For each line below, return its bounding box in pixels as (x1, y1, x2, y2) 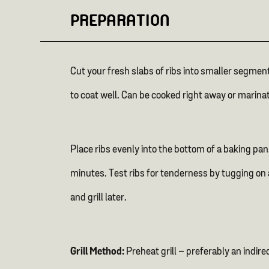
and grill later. (70, 193, 127, 203)
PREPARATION (70, 10, 175, 31)
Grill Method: (70, 247, 125, 257)
